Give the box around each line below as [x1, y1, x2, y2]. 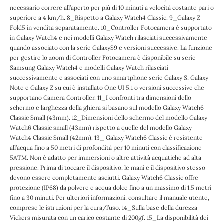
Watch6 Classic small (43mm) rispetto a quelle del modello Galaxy [10, 123, 192, 131]
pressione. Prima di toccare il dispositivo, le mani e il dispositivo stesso [10, 163, 205, 171]
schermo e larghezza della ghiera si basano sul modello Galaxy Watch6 [10, 103, 204, 111]
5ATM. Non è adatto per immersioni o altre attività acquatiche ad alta [10, 153, 201, 161]
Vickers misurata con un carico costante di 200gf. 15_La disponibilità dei [10, 213, 208, 221]
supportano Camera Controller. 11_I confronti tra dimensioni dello [10, 93, 191, 101]
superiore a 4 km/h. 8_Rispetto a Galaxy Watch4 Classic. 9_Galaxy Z [10, 13, 200, 21]
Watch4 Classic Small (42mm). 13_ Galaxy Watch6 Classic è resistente [10, 133, 203, 141]
